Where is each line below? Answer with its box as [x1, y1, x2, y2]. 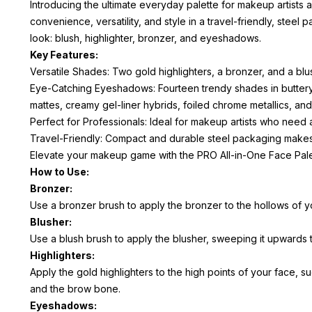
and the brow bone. [30, 282, 121, 295]
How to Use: [30, 165, 92, 178]
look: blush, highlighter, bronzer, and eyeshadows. [30, 31, 262, 44]
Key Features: [30, 48, 99, 61]
